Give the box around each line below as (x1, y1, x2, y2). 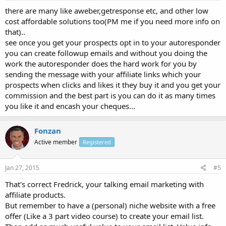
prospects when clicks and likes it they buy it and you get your (5, 79, 220, 90)
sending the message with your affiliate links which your (5, 69, 201, 79)
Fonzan (34, 125, 61, 136)
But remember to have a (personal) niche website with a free (5, 200, 215, 210)
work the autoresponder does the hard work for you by (5, 58, 197, 69)
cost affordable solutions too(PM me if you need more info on (5, 16, 220, 26)
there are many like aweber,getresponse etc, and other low (5, 5, 208, 16)
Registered (83, 138, 111, 146)
